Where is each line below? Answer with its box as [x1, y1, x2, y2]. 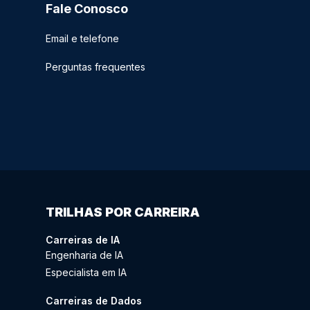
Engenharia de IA [46, 248, 123, 261]
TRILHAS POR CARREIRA [46, 205, 200, 220]
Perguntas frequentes [46, 61, 145, 73]
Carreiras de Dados [46, 295, 142, 307]
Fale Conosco [46, 1, 128, 17]
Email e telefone [46, 33, 119, 45]
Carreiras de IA [46, 234, 120, 246]
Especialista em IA [46, 266, 127, 278]
